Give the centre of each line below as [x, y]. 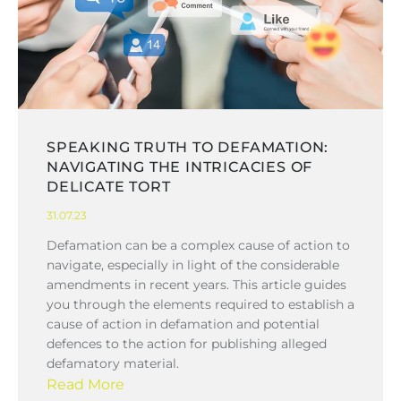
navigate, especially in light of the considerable [193, 264]
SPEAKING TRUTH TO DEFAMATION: [188, 147]
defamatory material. [113, 363]
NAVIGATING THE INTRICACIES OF [180, 166]
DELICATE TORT [109, 186]
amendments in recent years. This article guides [196, 284]
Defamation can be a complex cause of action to [198, 245]
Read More [85, 384]
